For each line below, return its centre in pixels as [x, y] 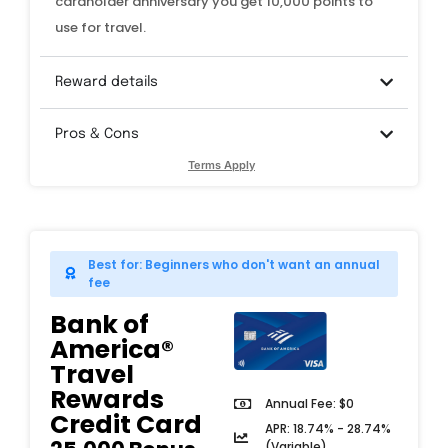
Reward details [106, 81]
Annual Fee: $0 [309, 404]
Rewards [107, 399]
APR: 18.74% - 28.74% [327, 429]
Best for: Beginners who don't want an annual [234, 264]
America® [112, 349]
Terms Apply [221, 164]
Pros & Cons [97, 133]
